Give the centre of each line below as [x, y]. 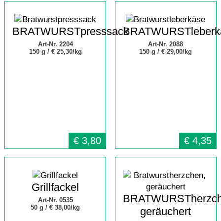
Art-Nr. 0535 [55, 200]
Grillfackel [55, 187]
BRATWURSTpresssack [70, 31]
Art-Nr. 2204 [55, 44]
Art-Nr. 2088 [166, 44]
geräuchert [166, 211]
